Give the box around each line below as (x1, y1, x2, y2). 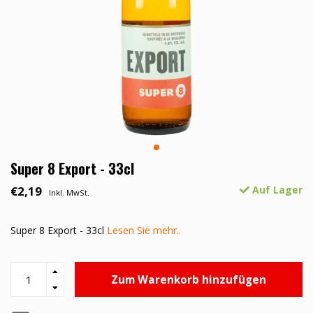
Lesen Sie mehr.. (107, 224, 181, 238)
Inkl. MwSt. (49, 187, 89, 198)
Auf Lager (249, 183, 303, 197)
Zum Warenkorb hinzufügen (111, 272, 266, 287)
